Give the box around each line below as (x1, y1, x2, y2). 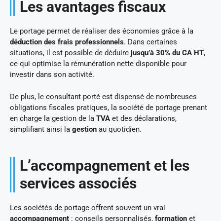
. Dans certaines (124, 37, 177, 47)
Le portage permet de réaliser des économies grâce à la (10, 27, 193, 36)
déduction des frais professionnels (10, 37, 124, 47)
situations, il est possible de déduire (10, 48, 131, 58)
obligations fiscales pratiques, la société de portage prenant (10, 103, 207, 112)
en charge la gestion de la (10, 113, 96, 123)
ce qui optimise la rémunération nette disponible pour (10, 59, 186, 69)
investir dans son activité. (10, 70, 94, 79)
